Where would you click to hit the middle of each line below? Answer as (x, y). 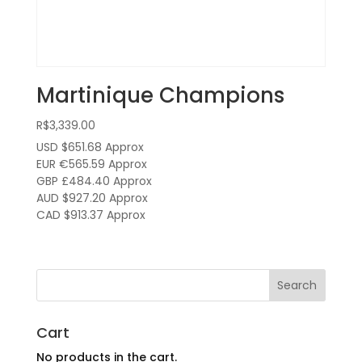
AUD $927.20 (71, 198)
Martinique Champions (160, 96)
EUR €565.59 (70, 164)
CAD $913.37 (69, 215)
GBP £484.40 (73, 181)
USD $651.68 (69, 147)
